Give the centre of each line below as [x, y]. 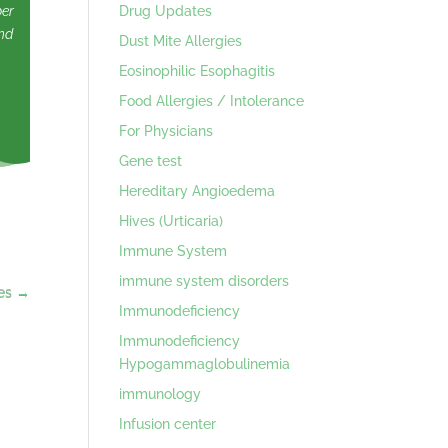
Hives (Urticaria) [171, 220]
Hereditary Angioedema [197, 190]
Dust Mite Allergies [181, 40]
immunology [160, 393]
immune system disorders [204, 280]
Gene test [151, 160]
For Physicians [166, 130]
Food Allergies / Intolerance [212, 100]
